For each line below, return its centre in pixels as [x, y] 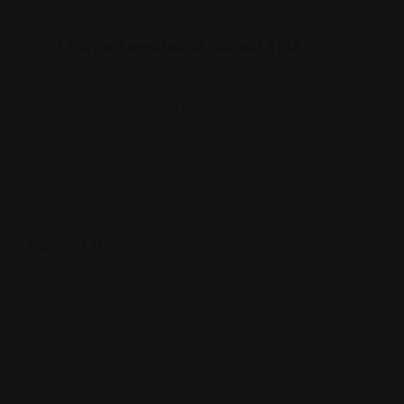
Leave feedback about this [179, 46]
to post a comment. [252, 108]
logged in [163, 108]
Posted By [69, 244]
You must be [96, 108]
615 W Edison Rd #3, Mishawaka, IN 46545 [177, 298]
